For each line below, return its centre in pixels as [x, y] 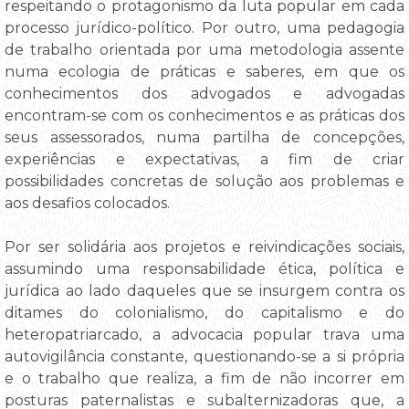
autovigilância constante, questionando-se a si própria [204, 356]
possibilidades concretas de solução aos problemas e [204, 181]
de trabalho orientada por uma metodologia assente [204, 49]
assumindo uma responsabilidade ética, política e [204, 268]
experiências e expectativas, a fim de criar [204, 159]
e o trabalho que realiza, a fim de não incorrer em [204, 378]
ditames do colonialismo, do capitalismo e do [204, 312]
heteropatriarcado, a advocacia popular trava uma [204, 334]
